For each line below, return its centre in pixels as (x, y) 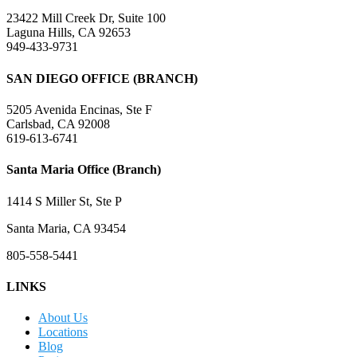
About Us (63, 318)
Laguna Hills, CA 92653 (69, 33)
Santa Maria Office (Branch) (84, 170)
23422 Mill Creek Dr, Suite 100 (86, 18)
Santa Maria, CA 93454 (66, 228)
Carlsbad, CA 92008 (58, 124)
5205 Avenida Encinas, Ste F (79, 109)
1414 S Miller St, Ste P (66, 201)
